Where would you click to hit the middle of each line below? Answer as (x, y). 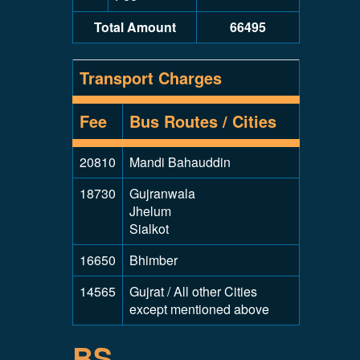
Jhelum (150, 211)
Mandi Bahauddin (180, 162)
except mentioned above (199, 309)
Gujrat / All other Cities (193, 291)
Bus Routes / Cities (203, 121)
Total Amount (135, 27)
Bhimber (153, 260)
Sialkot (149, 229)
